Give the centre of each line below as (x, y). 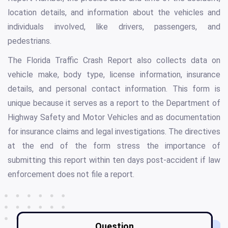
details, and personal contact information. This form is (114, 89)
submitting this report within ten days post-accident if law (114, 160)
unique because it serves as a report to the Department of (114, 103)
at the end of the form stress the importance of (114, 146)
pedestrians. (30, 41)
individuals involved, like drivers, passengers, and (114, 26)
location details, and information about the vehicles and (114, 12)
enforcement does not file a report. (71, 174)
